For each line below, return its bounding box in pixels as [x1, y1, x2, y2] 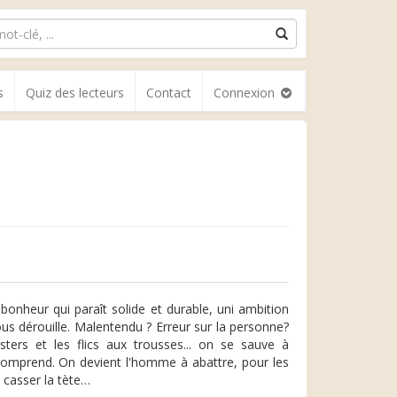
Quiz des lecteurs [26, 84, 124, 101]
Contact [146, 84, 191, 101]
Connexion [214, 84, 278, 101]
